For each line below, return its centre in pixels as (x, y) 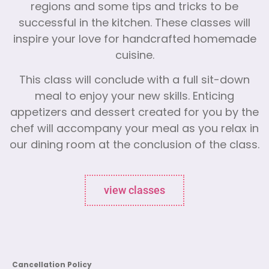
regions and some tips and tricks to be (134, 7)
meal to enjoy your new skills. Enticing (134, 97)
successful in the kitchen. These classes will (134, 23)
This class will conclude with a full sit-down (134, 81)
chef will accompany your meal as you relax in (134, 130)
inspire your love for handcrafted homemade (134, 40)
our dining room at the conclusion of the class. (134, 146)
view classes (134, 190)
